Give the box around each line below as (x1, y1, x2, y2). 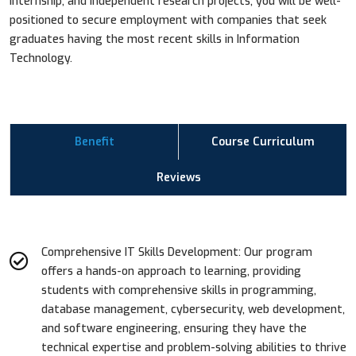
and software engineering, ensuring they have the (41, 320, 307, 336)
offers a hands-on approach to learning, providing (41, 263, 301, 279)
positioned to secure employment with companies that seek (10, 12, 327, 28)
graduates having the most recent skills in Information (10, 31, 300, 47)
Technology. (10, 50, 72, 66)
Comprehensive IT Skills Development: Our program (41, 244, 312, 260)
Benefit (74, 133, 114, 149)
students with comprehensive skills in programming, (41, 282, 316, 298)
